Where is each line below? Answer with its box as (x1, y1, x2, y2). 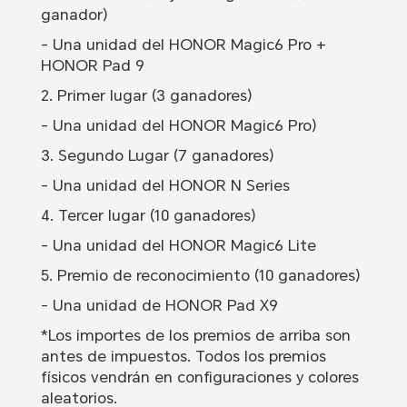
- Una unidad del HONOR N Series (40, 176, 290, 195)
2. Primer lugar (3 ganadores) (40, 86, 253, 105)
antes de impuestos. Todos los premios (40, 347, 326, 366)
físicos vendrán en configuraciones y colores (40, 368, 359, 387)
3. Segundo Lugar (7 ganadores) (40, 146, 274, 165)
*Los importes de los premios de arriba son (40, 326, 351, 345)
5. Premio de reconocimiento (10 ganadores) (40, 266, 361, 285)
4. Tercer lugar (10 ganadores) (40, 206, 256, 225)
